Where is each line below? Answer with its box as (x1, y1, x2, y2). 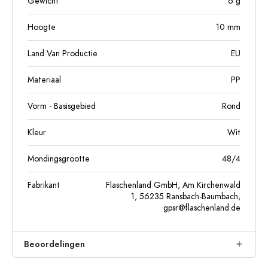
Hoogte (28, 22, 56, 33)
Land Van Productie (28, 48, 98, 59)
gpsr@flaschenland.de (163, 202, 240, 214)
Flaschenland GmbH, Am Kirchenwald (106, 179, 240, 191)
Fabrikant (28, 179, 60, 191)
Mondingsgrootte (28, 153, 90, 165)
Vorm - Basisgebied (28, 100, 96, 112)
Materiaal (28, 74, 61, 86)
